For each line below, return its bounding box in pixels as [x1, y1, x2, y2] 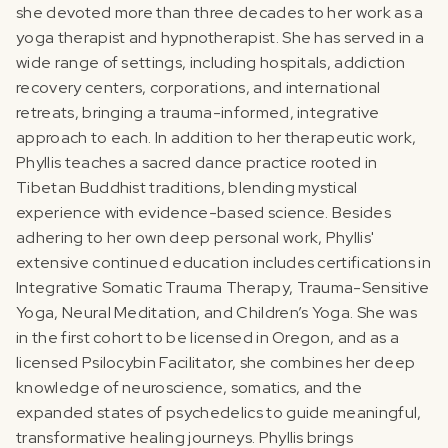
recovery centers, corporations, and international [16, 76, 381, 98]
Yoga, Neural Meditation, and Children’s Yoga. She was [16, 301, 417, 323]
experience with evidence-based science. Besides [16, 201, 392, 223]
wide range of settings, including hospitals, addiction [16, 51, 406, 73]
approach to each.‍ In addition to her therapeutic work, [16, 126, 417, 148]
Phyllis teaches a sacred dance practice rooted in [16, 151, 378, 173]
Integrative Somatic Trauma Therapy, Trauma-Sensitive [16, 276, 430, 298]
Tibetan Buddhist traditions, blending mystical [16, 176, 358, 198]
